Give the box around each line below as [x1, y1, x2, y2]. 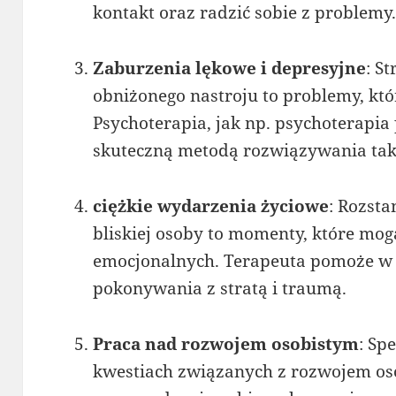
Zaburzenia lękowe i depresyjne [93, 56, 367, 80]
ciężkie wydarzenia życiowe [93, 194, 330, 217]
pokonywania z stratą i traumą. [93, 276, 347, 300]
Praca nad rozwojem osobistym [93, 331, 360, 355]
